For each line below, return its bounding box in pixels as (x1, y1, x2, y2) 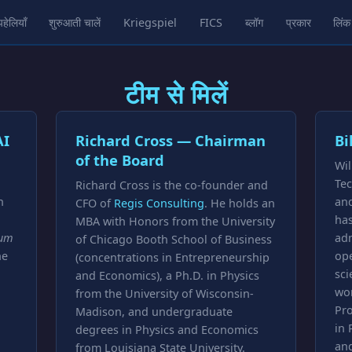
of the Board (75, 150, 164, 170)
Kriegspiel (123, 14, 178, 30)
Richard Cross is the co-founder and (75, 178, 268, 192)
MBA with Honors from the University (75, 214, 275, 229)
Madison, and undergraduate (75, 304, 233, 319)
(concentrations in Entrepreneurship (75, 250, 269, 265)
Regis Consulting (113, 196, 204, 211)
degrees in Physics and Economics (75, 322, 258, 337)
